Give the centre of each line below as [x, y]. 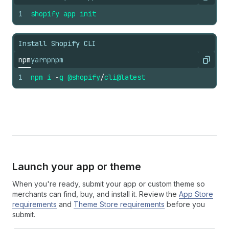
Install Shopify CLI [57, 43]
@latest [131, 77]
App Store [196, 194]
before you [185, 204]
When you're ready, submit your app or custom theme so [109, 184]
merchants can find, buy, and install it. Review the [96, 194]
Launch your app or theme [77, 167]
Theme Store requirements [119, 204]
